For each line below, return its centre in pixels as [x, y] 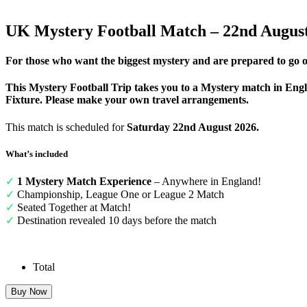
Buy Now [29, 291]
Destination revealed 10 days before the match [115, 220]
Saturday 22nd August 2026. [194, 127]
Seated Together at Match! [73, 207]
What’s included [37, 153]
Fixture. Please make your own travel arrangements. [127, 100]
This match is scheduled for [66, 127]
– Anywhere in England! [206, 181]
